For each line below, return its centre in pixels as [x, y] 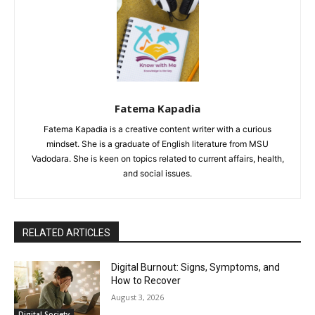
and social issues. [157, 173]
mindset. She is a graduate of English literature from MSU [157, 143]
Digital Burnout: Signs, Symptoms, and [196, 267]
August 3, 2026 [138, 297]
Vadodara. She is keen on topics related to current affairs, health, [157, 158]
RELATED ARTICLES [66, 232]
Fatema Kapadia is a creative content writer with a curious [157, 129]
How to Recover [146, 280]
